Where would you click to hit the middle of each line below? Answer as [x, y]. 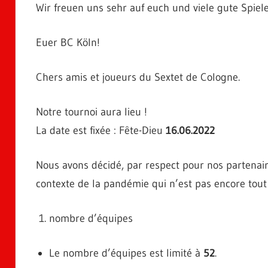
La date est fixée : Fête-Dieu [100, 130]
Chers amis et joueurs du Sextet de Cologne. [138, 77]
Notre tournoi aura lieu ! [91, 112]
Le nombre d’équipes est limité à [126, 253]
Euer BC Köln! [68, 42]
